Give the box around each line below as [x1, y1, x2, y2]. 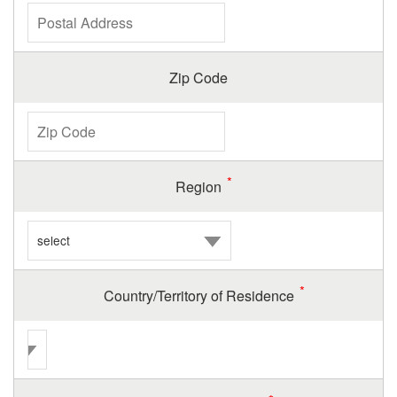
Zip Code [169, 67, 228, 88]
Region [175, 176, 222, 197]
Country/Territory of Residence [103, 285, 294, 306]
